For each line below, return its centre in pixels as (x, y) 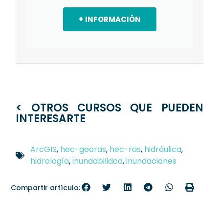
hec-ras (125, 150)
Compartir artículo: (46, 188)
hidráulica (163, 150)
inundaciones (152, 161)
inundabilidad (98, 161)
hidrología (50, 161)
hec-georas (83, 150)
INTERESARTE (51, 119)
